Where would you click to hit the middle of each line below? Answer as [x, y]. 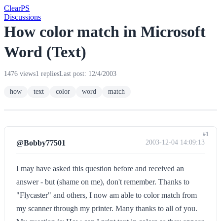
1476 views [20, 74]
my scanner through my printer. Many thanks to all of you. [107, 208]
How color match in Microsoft [105, 32]
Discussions [22, 17]
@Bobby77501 [41, 143]
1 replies [47, 74]
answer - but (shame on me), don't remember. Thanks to [103, 182]
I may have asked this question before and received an [100, 168]
